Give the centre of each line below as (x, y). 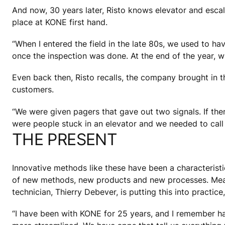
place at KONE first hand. (60, 22)
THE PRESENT (65, 139)
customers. (33, 90)
